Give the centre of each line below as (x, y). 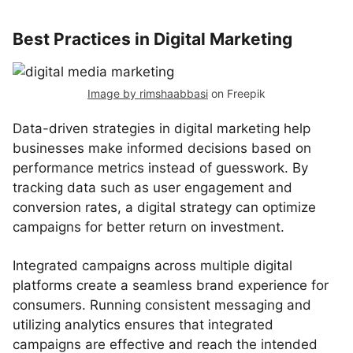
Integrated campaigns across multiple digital (152, 266)
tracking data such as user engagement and (152, 188)
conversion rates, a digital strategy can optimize (164, 207)
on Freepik (237, 93)
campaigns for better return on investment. (149, 227)
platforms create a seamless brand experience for (171, 285)
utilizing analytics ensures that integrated (143, 325)
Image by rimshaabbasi (148, 93)
